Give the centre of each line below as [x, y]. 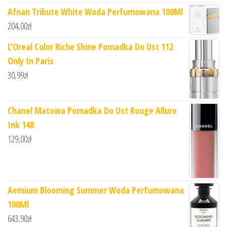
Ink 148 [21, 124]
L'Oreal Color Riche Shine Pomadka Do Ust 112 [90, 47]
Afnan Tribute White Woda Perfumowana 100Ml [95, 12]
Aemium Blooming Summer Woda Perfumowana [96, 190]
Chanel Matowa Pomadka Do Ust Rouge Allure [92, 110]
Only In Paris [31, 61]
